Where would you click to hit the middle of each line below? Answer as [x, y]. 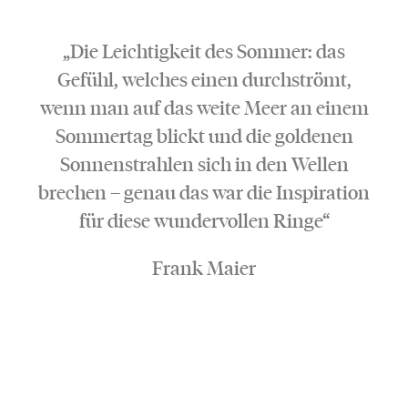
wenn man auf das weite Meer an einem [204, 108]
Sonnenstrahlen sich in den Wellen [204, 165]
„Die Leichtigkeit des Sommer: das [204, 52]
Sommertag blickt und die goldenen [204, 137]
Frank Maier [204, 269]
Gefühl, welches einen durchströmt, [204, 80]
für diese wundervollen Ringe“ [204, 221]
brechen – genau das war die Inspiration [204, 193]
